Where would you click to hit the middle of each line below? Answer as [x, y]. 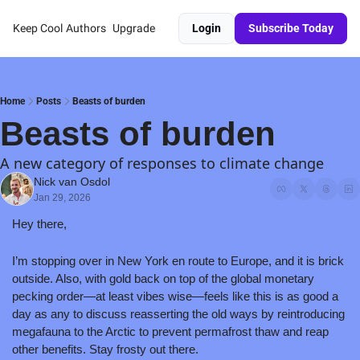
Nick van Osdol [72, 182]
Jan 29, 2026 [62, 198]
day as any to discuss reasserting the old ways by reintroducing [178, 314]
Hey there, [39, 224]
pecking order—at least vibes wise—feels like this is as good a [175, 296]
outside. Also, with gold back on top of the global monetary [163, 278]
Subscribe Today [291, 28]
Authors [86, 28]
